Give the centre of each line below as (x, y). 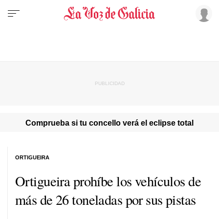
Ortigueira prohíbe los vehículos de (108, 181)
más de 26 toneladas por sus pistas (106, 199)
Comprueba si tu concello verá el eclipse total (109, 122)
